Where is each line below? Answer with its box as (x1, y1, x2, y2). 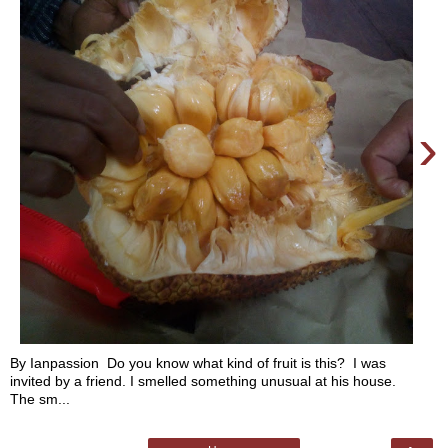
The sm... (10, 391, 70, 408)
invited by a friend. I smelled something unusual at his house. (10, 373, 396, 390)
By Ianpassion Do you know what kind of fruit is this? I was (10, 355, 386, 372)
